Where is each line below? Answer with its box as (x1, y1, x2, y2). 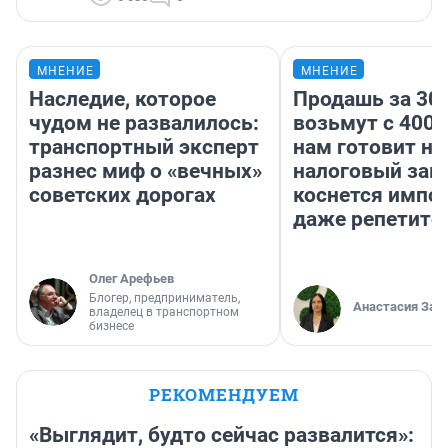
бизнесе (89, 318, 134, 333)
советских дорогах (29, 182, 216, 207)
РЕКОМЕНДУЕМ (149, 382, 299, 406)
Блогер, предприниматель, (89, 290, 240, 305)
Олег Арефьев (89, 270, 174, 286)
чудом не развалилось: (29, 110, 259, 135)
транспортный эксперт (29, 134, 259, 159)
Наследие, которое (29, 86, 216, 111)
